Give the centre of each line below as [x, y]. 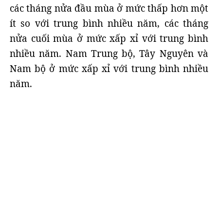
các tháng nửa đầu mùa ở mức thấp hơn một [109, 8]
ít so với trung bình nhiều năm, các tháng [109, 23]
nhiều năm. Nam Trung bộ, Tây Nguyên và [109, 54]
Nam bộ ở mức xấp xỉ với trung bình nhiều [109, 69]
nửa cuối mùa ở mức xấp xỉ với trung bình [109, 38]
